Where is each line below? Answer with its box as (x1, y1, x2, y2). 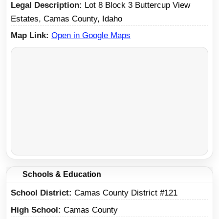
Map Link (11, 31, 46, 41)
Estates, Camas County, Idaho (11, 14, 122, 23)
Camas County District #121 (74, 188, 177, 198)
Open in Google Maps (51, 31, 131, 41)
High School (11, 205, 58, 215)
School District (11, 188, 69, 198)
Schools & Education (20, 170, 101, 179)
